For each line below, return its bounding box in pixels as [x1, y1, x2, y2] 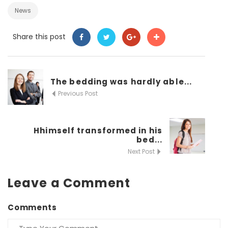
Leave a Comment [8, 175, 131, 192]
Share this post [13, 32, 66, 42]
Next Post [128, 147, 156, 156]
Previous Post [56, 89, 98, 98]
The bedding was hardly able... [50, 76, 192, 88]
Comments [8, 202, 57, 213]
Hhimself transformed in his [34, 125, 162, 136]
